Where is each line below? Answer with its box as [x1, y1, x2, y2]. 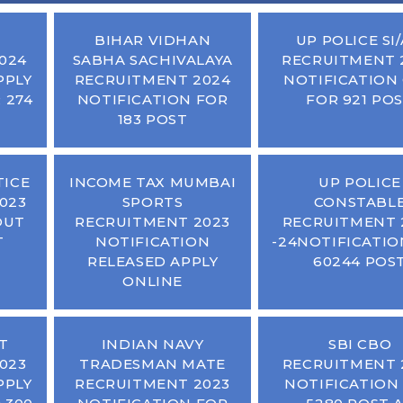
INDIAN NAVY [101, 336, 204, 353]
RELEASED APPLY [86, 253, 219, 270]
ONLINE [122, 273, 183, 290]
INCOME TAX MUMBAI [69, 174, 237, 191]
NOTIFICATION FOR [76, 91, 228, 108]
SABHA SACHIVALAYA [72, 51, 233, 68]
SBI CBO [327, 336, 392, 353]
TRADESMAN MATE [79, 355, 226, 372]
